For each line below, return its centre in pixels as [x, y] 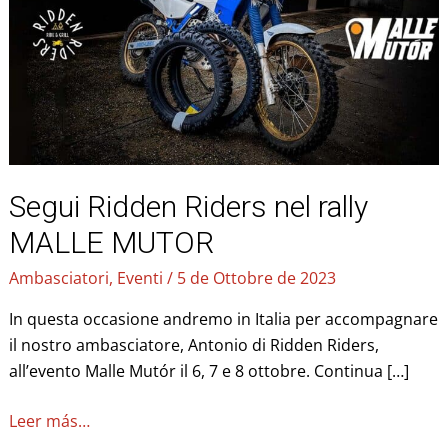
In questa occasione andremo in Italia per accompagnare [223, 319]
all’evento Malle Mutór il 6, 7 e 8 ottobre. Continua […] [208, 371]
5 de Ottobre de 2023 [256, 278]
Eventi [139, 278]
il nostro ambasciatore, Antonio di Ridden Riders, [193, 345]
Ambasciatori [58, 278]
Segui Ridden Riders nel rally [188, 207]
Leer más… [49, 421]
